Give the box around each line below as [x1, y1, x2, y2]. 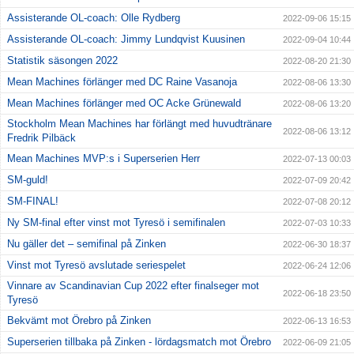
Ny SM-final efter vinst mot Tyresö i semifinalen [7, 217, 225, 229]
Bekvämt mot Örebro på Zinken [7, 314, 151, 327]
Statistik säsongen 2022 [7, 55, 118, 67]
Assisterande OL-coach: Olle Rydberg [7, 12, 180, 24]
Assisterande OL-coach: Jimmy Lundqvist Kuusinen [7, 33, 245, 46]
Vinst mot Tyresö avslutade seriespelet [7, 259, 186, 272]
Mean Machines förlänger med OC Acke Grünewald [7, 97, 241, 110]
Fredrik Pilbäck [7, 132, 76, 145]
